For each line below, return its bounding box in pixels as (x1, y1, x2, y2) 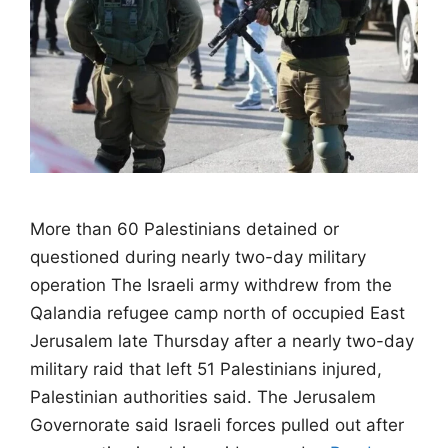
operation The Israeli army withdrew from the (30, 274, 392, 295)
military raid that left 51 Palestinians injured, (30, 358, 382, 379)
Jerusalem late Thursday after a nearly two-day (30, 330, 414, 351)
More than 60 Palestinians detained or (30, 218, 339, 239)
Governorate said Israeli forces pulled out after (30, 414, 404, 435)
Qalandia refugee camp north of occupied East (30, 302, 405, 323)
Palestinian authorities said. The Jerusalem (30, 386, 376, 407)
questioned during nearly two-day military (30, 246, 366, 267)
